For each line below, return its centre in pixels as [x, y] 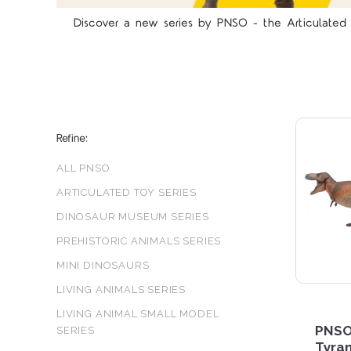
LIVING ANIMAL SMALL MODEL [138, 314]
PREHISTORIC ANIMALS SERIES [139, 241]
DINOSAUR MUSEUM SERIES [133, 217]
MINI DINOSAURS [103, 266]
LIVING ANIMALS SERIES [121, 290]
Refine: [72, 138]
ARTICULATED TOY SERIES [127, 193]
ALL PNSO [83, 168]
